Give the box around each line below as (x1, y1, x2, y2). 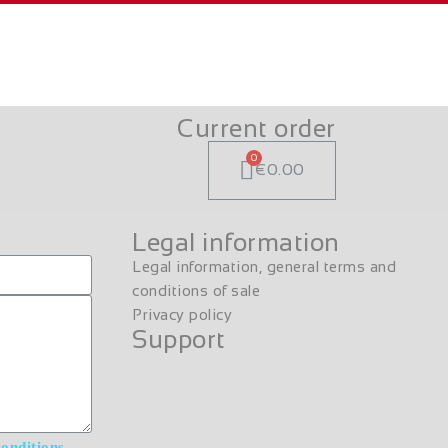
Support (132, 324, 226, 353)
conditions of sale (132, 281, 260, 299)
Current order (177, 113, 336, 142)
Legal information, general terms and (132, 257, 396, 275)
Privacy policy (132, 305, 232, 323)
